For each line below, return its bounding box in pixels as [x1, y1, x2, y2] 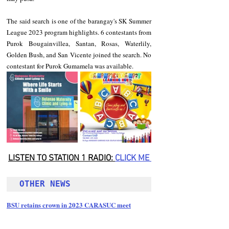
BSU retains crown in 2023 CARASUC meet [7, 199, 131, 210]
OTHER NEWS [19, 178, 76, 189]
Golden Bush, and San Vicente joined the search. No [7, 50, 151, 59]
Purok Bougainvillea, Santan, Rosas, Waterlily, [7, 38, 151, 48]
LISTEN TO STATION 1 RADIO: [8, 153, 115, 164]
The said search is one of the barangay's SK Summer [7, 16, 151, 26]
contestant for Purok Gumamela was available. [7, 61, 133, 71]
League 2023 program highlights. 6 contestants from [7, 27, 151, 37]
